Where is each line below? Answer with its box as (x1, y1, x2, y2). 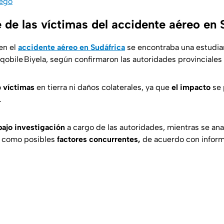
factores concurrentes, (57, 134, 140, 144)
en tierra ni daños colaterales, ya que (34, 82, 171, 92)
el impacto (171, 82, 210, 92)
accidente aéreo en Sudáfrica (18, 42, 125, 52)
